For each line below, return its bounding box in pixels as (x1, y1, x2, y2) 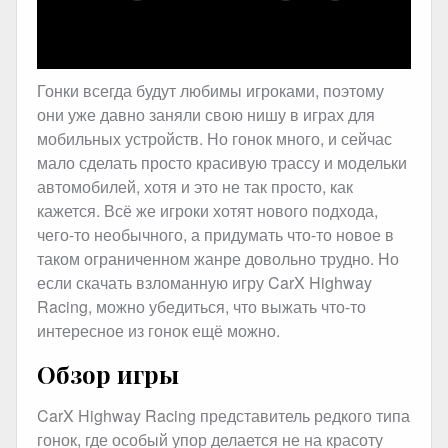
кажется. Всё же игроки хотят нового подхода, (37, 199, 378, 223)
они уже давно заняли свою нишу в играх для (37, 103, 375, 127)
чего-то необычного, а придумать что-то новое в (37, 223, 394, 247)
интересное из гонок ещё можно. (37, 319, 280, 343)
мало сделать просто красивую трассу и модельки (37, 151, 407, 175)
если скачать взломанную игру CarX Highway (37, 271, 372, 295)
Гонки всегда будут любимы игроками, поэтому (37, 79, 384, 103)
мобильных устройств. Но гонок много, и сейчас (37, 127, 392, 151)
